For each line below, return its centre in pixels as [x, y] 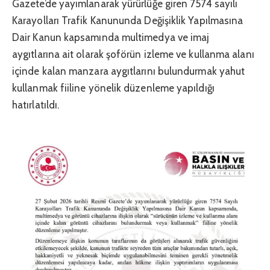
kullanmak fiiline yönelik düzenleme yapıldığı [113, 88]
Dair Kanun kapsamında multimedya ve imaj [111, 38]
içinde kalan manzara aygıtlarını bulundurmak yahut [129, 71]
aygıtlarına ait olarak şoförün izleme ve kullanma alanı [133, 55]
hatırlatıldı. [36, 105]
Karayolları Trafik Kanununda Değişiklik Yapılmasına [128, 21]
